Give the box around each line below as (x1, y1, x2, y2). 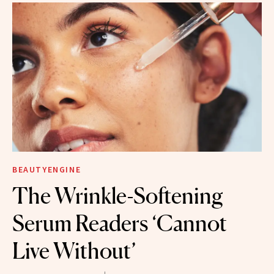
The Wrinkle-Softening (12, 182, 223, 210)
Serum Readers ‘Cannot (12, 210, 227, 237)
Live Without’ (12, 237, 136, 265)
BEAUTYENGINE (12, 164, 81, 176)
